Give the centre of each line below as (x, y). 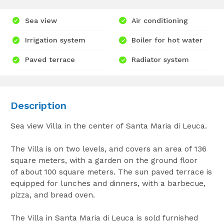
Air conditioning (160, 20)
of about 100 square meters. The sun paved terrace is (111, 172)
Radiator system (160, 60)
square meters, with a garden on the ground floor (104, 161)
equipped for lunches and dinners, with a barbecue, (108, 184)
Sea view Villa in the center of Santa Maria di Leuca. (108, 126)
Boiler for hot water (167, 40)
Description (38, 106)
